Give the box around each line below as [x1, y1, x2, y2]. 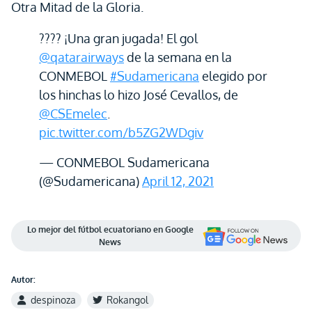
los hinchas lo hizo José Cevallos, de [39, 87, 238, 102]
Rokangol [107, 294, 148, 306]
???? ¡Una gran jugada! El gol [39, 31, 198, 46]
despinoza [31, 294, 76, 306]
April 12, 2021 [142, 173, 214, 189]
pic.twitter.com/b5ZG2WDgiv [39, 125, 203, 140]
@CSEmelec [39, 106, 107, 121]
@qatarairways [39, 49, 124, 65]
